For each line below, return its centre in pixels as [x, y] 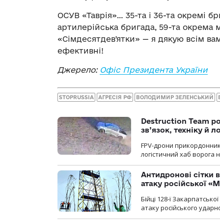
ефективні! [81, 51]
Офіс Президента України [154, 70]
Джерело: [79, 70]
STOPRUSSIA [76, 97]
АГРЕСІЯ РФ [115, 97]
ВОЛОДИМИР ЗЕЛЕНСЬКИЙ [175, 97]
